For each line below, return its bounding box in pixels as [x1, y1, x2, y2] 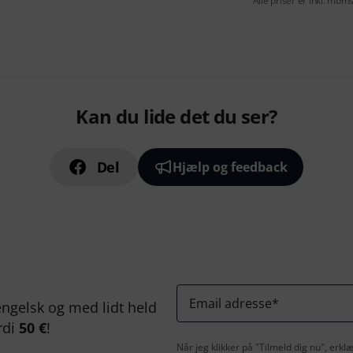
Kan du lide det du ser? [76, 103, 277, 129]
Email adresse [189, 295, 272, 312]
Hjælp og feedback [173, 158, 288, 176]
